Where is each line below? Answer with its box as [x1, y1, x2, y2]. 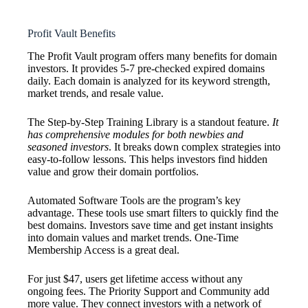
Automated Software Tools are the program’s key [27, 195, 241, 207]
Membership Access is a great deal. [27, 244, 179, 256]
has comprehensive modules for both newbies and [27, 129, 243, 141]
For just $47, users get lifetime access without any [27, 273, 243, 285]
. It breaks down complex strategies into [109, 141, 280, 153]
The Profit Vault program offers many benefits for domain [27, 50, 277, 63]
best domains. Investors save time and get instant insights [27, 219, 273, 232]
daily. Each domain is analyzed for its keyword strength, [27, 75, 270, 87]
